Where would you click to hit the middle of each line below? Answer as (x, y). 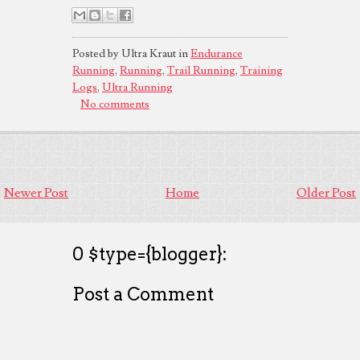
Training (262, 70)
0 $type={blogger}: (150, 254)
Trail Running (201, 70)
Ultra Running (137, 87)
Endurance (217, 53)
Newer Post (36, 192)
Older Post (326, 192)
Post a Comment (143, 294)
